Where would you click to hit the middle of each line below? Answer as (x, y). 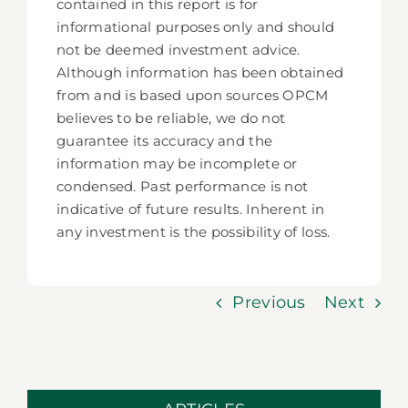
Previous (269, 302)
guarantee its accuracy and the (165, 141)
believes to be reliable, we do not (171, 118)
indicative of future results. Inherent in (191, 209)
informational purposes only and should (196, 27)
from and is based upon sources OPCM (193, 95)
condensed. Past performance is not (183, 186)
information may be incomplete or (177, 163)
